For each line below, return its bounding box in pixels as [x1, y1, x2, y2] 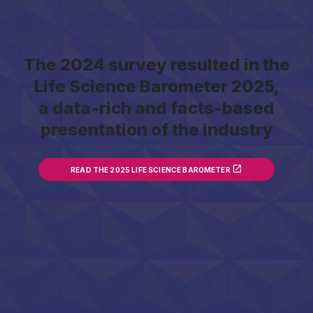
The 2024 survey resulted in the [23, 54, 290, 75]
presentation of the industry [40, 119, 273, 140]
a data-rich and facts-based [38, 97, 275, 118]
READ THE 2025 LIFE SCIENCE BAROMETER [71, 165, 232, 174]
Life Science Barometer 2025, [34, 75, 279, 96]
